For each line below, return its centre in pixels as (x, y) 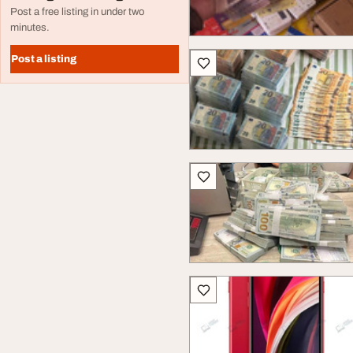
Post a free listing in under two (77, 12)
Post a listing (44, 59)
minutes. (30, 28)
